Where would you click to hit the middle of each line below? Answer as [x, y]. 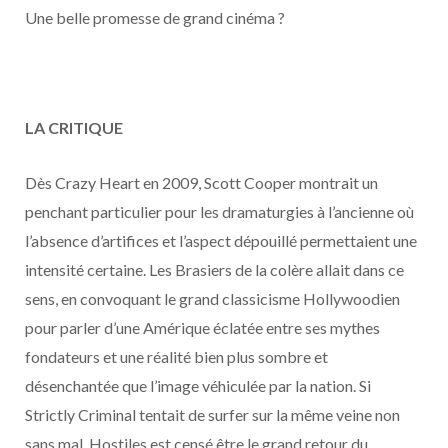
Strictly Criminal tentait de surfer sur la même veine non [212, 415]
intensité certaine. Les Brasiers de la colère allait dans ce [214, 270]
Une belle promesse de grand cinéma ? [155, 18]
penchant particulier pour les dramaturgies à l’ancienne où [219, 212]
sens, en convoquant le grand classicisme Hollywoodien [212, 299]
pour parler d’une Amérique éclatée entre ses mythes [202, 328]
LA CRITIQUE [74, 128]
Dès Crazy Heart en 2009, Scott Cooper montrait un [201, 183]
